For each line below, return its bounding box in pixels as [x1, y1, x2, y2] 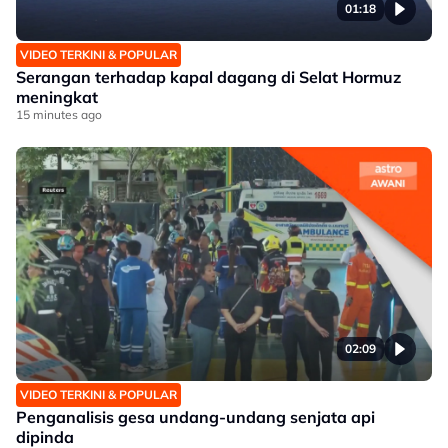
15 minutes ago [16, 107, 102, 122]
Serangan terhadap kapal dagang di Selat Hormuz [16, 67, 401, 87]
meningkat [16, 87, 98, 107]
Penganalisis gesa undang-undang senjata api [16, 407, 375, 427]
